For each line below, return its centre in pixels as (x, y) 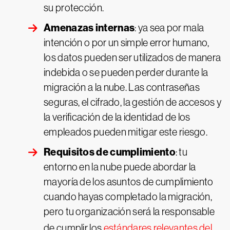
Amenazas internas (89, 28)
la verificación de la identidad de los (117, 117)
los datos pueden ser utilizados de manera (132, 57)
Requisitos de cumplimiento (110, 152)
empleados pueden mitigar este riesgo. (126, 132)
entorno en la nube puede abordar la (120, 167)
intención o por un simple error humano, (127, 43)
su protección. (74, 8)
